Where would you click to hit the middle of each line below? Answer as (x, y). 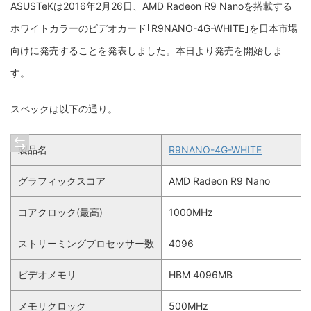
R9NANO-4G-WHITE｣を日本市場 (225, 28)
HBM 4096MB (201, 274)
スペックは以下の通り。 (64, 108)
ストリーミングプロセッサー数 (86, 243)
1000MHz (191, 212)
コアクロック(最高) (60, 212)
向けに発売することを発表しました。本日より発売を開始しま (146, 50)
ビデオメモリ (47, 274)
